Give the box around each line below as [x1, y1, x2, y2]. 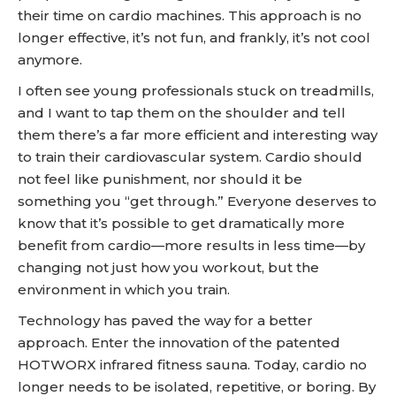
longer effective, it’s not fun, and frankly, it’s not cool [18, 29, 370, 46]
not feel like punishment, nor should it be [18, 171, 302, 187]
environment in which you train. [18, 281, 230, 298]
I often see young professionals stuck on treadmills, [18, 82, 374, 99]
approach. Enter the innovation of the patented [18, 334, 340, 351]
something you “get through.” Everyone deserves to [18, 193, 377, 209]
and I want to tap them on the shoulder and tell [18, 104, 346, 121]
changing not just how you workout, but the [18, 259, 319, 276]
